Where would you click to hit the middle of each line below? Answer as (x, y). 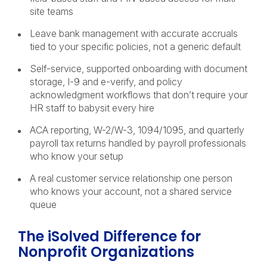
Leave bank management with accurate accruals (134, 33)
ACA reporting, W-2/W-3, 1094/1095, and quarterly (137, 130)
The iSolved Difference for (109, 236)
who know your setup (77, 156)
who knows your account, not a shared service (131, 191)
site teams (52, 11)
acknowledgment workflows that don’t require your (139, 95)
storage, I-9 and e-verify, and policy (106, 82)
